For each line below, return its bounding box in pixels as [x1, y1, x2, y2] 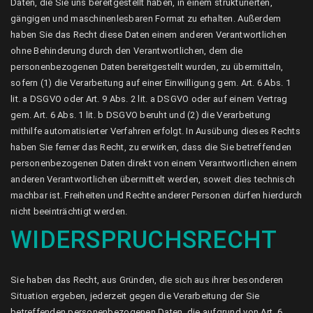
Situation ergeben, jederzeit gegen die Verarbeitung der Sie [10, 291, 260, 301]
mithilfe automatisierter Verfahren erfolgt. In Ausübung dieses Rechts [10, 126, 300, 136]
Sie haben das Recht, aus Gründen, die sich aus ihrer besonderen [10, 275, 284, 285]
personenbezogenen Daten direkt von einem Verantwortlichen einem [10, 158, 298, 168]
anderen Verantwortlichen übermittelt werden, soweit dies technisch [10, 174, 296, 184]
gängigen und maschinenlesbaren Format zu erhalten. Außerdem [10, 13, 282, 24]
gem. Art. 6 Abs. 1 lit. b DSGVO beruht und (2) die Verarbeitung [10, 110, 271, 120]
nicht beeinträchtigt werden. [10, 206, 128, 217]
